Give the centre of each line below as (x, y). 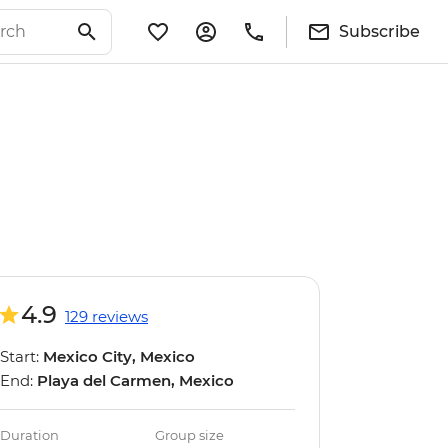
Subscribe (379, 31)
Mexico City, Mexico (119, 356)
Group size (190, 435)
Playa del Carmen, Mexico (135, 380)
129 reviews (106, 316)
